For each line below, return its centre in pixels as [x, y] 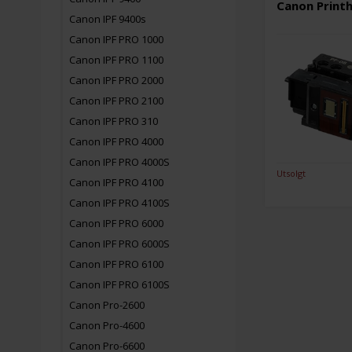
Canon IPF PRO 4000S [119, 162]
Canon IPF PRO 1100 [116, 60]
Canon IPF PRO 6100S [119, 284]
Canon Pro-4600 [107, 325]
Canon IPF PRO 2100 [116, 101]
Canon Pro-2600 [107, 305]
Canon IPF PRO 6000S [119, 244]
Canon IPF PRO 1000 [116, 39]
